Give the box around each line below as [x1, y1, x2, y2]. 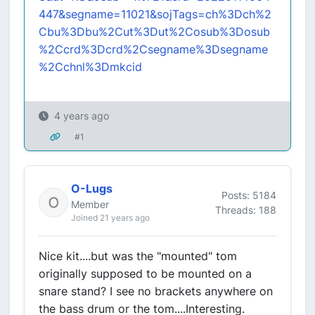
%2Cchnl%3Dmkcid [39, 60, 142, 74]
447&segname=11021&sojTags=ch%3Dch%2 [39, 7, 271, 21]
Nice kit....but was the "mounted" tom [39, 249, 237, 263]
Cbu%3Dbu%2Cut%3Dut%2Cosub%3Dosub [39, 25, 270, 39]
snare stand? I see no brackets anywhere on [39, 284, 273, 298]
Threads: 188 [215, 203, 276, 216]
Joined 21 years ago [71, 212, 150, 223]
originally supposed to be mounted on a [39, 266, 252, 281]
